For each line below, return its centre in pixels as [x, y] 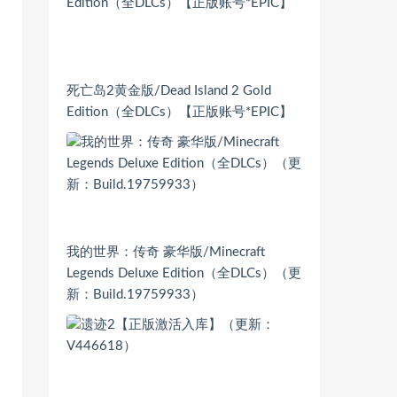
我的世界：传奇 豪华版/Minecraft [166, 253]
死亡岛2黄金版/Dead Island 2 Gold [169, 91]
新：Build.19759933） [135, 295]
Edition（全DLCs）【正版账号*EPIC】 [179, 113]
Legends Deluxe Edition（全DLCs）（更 [184, 274]
